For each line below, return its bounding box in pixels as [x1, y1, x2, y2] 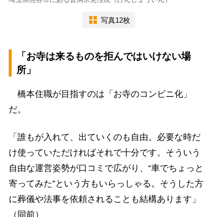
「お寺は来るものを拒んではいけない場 [16, 51, 191, 62]
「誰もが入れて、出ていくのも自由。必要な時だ [8, 132, 201, 142]
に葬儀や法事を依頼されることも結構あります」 [8, 194, 201, 204]
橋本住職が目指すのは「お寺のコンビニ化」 [8, 89, 192, 99]
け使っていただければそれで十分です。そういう [8, 148, 201, 158]
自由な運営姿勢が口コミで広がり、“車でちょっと [8, 163, 203, 173]
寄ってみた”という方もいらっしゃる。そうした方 [8, 179, 203, 189]
